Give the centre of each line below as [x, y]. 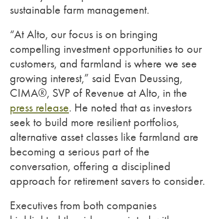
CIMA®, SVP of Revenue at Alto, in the [99, 93]
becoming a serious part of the [80, 152]
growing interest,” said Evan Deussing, [96, 78]
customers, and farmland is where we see [103, 64]
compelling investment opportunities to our [106, 49]
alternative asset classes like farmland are [104, 137]
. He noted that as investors [130, 108]
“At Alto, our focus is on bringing [84, 34]
